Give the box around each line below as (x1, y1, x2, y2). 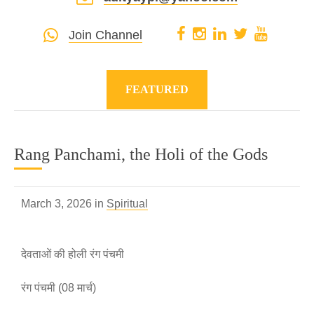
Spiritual (107, 198, 148, 210)
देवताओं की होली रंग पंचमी (21, 248, 124, 260)
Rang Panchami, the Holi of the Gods (14, 145, 268, 163)
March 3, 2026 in (21, 198, 107, 210)
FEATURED (125, 83, 189, 95)
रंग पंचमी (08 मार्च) (21, 282, 96, 294)
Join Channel (68, 28, 142, 42)
